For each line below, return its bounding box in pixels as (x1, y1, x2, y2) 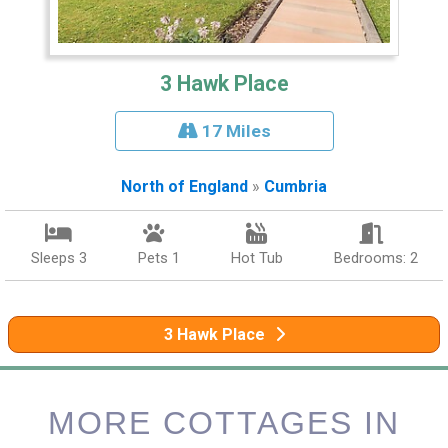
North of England (121, 177, 248, 197)
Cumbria (264, 177, 327, 197)
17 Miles (197, 121, 271, 142)
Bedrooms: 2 (333, 249, 418, 268)
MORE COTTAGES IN (48, 405, 400, 442)
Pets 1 (137, 249, 180, 268)
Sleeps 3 (30, 249, 87, 268)
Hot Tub (230, 249, 283, 268)
